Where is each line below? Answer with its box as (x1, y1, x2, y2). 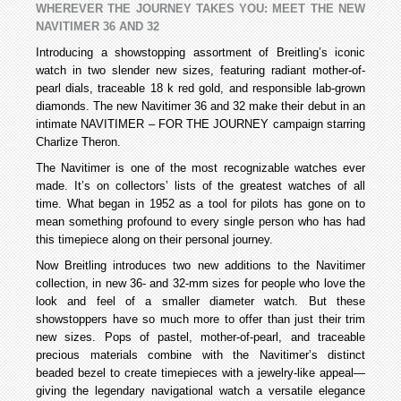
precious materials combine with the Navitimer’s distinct (36, 347, 365, 362)
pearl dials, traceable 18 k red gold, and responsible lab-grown (36, 81, 365, 95)
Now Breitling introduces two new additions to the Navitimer (36, 258, 365, 272)
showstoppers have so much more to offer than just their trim (36, 311, 365, 326)
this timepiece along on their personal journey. (36, 232, 273, 246)
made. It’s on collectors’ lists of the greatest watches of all (36, 178, 365, 192)
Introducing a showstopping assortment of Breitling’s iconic (36, 45, 365, 59)
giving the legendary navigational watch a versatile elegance (36, 383, 365, 397)
